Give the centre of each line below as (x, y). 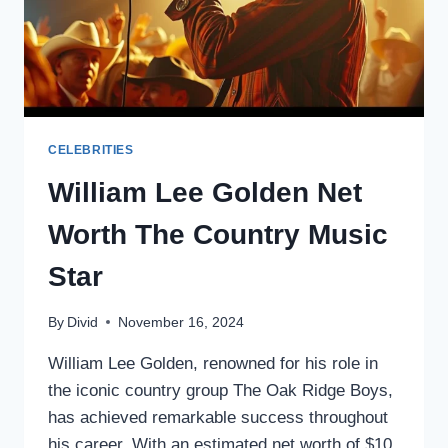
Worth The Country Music (218, 234)
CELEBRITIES (91, 150)
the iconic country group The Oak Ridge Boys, (220, 390)
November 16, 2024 (181, 322)
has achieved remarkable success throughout (218, 417)
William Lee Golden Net (205, 192)
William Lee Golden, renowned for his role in (213, 363)
